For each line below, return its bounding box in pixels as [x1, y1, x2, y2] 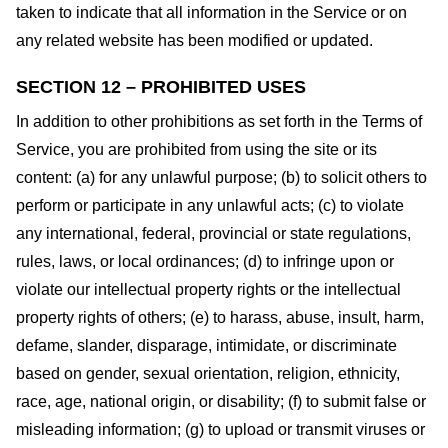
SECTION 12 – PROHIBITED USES [16, 77, 306, 98]
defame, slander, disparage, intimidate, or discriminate [16, 337, 397, 355]
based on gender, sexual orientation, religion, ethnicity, [16, 365, 400, 383]
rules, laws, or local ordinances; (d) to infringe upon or [16, 253, 394, 271]
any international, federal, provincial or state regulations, [16, 225, 411, 243]
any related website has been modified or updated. [16, 31, 373, 49]
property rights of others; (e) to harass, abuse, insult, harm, [16, 309, 424, 327]
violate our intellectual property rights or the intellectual [16, 281, 401, 299]
